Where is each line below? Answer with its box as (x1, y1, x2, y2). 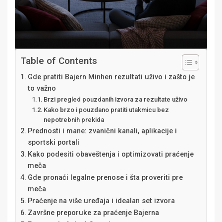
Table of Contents (20, 55, 97, 67)
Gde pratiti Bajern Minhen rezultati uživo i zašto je (27, 73, 195, 82)
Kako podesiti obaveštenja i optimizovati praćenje (27, 150, 194, 159)
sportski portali (27, 138, 79, 147)
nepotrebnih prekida (44, 116, 105, 124)
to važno (27, 84, 56, 93)
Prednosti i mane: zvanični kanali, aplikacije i (27, 127, 177, 136)
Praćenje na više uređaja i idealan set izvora (27, 197, 175, 206)
